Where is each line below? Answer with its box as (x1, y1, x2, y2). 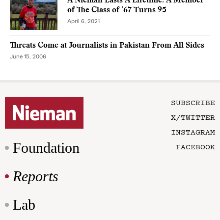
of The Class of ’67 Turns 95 (67, 6, 166, 14)
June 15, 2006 (10, 53, 46, 60)
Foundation (13, 139, 80, 156)
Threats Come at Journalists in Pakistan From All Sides (10, 41, 204, 50)
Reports (13, 167, 58, 184)
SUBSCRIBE (171, 96, 215, 108)
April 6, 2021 (67, 18, 100, 25)
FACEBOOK (176, 140, 215, 152)
